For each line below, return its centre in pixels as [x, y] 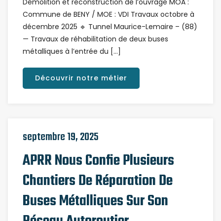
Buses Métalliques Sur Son [95, 201]
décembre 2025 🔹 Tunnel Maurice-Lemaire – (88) [110, 27]
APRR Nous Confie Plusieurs [98, 161]
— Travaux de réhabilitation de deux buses [95, 39]
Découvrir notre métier [81, 78]
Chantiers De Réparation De [98, 181]
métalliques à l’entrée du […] [72, 51]
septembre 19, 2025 [61, 137]
